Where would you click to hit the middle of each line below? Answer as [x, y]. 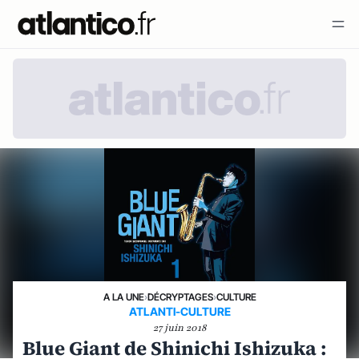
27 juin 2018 [179, 328]
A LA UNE [123, 297]
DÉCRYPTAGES [180, 297]
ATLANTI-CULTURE [179, 311]
